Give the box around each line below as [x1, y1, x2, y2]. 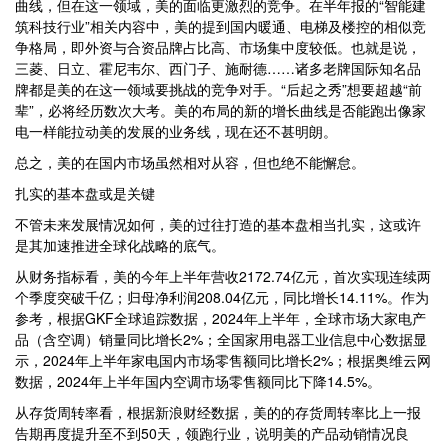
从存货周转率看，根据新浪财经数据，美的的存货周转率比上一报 [15, 402, 421, 422]
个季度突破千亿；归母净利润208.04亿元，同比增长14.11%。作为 [15, 287, 429, 307]
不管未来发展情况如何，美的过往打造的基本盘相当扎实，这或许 [15, 214, 421, 234]
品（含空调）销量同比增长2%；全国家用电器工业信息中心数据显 [15, 329, 427, 349]
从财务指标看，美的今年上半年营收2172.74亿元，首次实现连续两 [15, 266, 431, 286]
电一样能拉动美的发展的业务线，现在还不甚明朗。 [15, 121, 337, 141]
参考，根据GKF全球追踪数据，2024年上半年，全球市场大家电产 [15, 308, 426, 328]
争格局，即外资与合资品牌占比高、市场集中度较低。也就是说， [15, 37, 421, 57]
